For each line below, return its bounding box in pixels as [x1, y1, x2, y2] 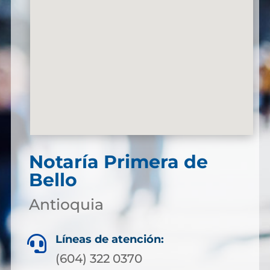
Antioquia [28, 195, 104, 213]
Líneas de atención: [55, 233, 164, 246]
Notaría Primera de [28, 151, 208, 173]
